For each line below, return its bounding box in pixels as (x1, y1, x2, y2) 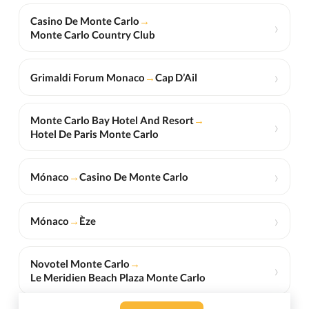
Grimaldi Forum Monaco (30, 71, 145, 84)
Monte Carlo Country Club (30, 28, 155, 41)
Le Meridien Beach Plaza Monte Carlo (30, 271, 206, 284)
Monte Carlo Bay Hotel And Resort (30, 114, 194, 127)
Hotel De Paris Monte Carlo (30, 128, 159, 141)
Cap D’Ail (154, 71, 197, 84)
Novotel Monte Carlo (30, 257, 130, 270)
